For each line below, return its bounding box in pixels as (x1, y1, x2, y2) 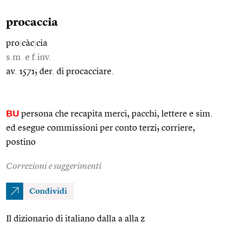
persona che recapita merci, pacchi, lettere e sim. (19, 109, 213, 119)
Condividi (29, 187, 67, 196)
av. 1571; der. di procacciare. (6, 67, 114, 76)
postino (6, 137, 36, 147)
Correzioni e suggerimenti (6, 161, 101, 171)
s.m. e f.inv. (6, 52, 51, 62)
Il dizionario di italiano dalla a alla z (6, 214, 145, 223)
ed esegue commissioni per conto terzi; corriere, (6, 123, 195, 133)
